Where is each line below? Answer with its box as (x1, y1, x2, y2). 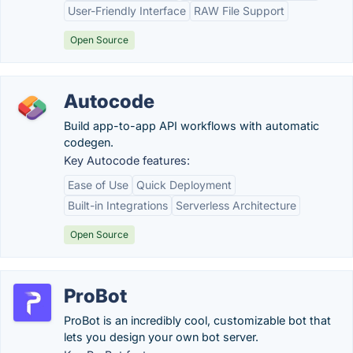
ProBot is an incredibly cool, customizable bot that (64, 314, 331, 327)
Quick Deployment (136, 178, 232, 191)
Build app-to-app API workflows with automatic (64, 119, 319, 132)
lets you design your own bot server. (64, 330, 258, 344)
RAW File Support (194, 4, 284, 17)
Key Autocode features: (64, 154, 190, 167)
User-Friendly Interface (68, 4, 186, 17)
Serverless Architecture (176, 199, 296, 212)
